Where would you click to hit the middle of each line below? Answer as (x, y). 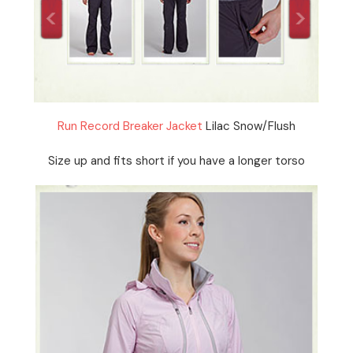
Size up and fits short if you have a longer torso (176, 160)
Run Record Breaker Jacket (130, 126)
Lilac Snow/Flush (249, 126)
